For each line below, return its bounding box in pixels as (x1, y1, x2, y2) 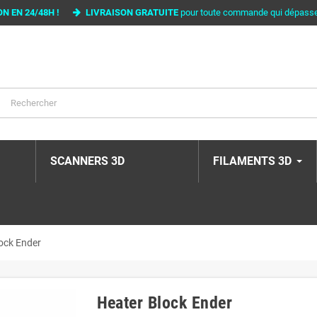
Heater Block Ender (96, 293, 233, 313)
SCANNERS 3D (50, 154, 125, 168)
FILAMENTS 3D (213, 154, 292, 168)
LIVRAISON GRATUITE (81, 7, 178, 18)
